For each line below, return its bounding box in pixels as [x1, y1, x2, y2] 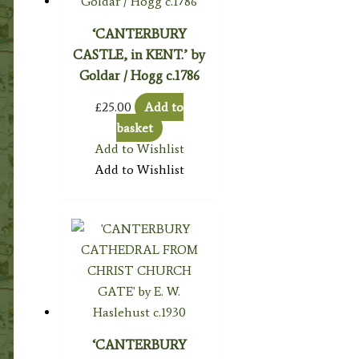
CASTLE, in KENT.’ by [73, 46, 206, 63]
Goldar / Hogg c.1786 [79, 67, 200, 83]
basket [115, 120, 153, 136]
